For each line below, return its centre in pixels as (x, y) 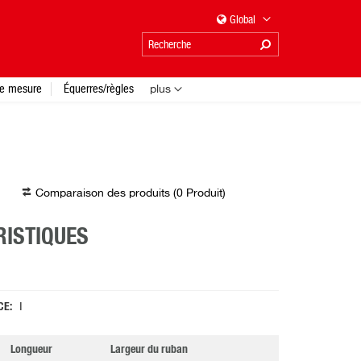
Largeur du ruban (149, 350)
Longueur (31, 350)
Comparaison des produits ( (106, 193)
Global (244, 19)
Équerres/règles (99, 88)
